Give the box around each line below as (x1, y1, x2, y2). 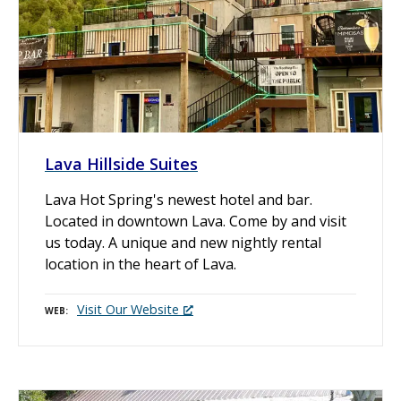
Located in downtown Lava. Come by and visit (45, 210, 346, 231)
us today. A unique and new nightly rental (45, 232, 321, 252)
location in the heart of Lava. (45, 253, 236, 274)
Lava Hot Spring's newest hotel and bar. (45, 189, 312, 209)
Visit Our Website (77, 301, 179, 319)
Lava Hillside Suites (45, 152, 198, 175)
